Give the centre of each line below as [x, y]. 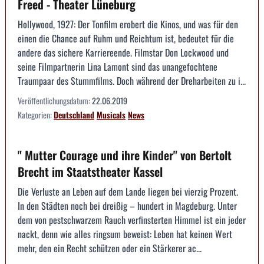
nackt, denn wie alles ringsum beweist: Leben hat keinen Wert [125, 234]
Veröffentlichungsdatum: [55, 101]
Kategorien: [36, 115]
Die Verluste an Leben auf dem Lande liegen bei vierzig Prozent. [128, 192]
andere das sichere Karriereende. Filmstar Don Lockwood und [123, 53]
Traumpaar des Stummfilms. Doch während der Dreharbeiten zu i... [132, 81]
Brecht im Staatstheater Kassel [90, 172]
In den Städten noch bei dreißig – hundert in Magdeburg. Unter [127, 206]
